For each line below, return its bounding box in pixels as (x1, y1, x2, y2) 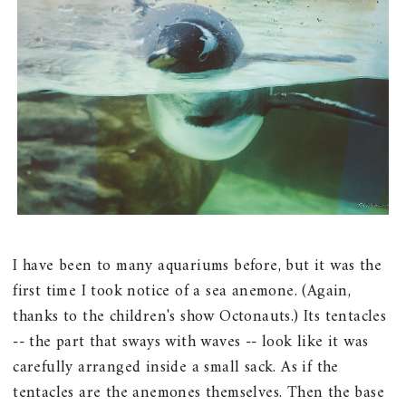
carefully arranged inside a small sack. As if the (13, 353, 339, 382)
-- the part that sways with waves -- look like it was (13, 327, 369, 356)
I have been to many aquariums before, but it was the (13, 251, 382, 280)
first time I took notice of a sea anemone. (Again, (13, 276, 352, 305)
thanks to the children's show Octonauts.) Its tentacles (13, 302, 387, 331)
